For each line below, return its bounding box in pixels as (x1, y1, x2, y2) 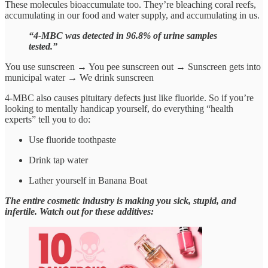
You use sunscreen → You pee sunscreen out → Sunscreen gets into (5, 62, 261, 72)
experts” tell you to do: (5, 114, 90, 125)
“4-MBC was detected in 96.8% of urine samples (29, 31, 217, 41)
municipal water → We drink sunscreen (5, 72, 154, 83)
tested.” (29, 41, 57, 52)
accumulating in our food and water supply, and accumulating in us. (5, 10, 260, 21)
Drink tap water (29, 155, 88, 166)
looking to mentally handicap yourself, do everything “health (5, 103, 233, 114)
